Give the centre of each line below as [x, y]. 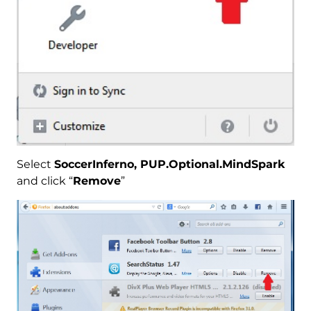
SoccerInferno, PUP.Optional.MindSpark [169, 165]
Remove [96, 181]
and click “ [44, 181]
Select [35, 165]
